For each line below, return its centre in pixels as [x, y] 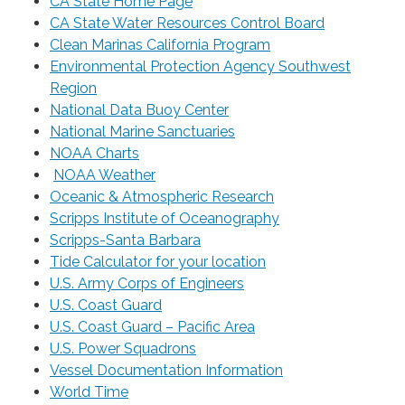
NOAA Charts [94, 154]
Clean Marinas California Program [160, 45]
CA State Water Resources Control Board [187, 24]
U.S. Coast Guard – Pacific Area [152, 327]
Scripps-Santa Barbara [125, 240]
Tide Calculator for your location [158, 262]
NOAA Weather [104, 175]
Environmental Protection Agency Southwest [200, 67]
